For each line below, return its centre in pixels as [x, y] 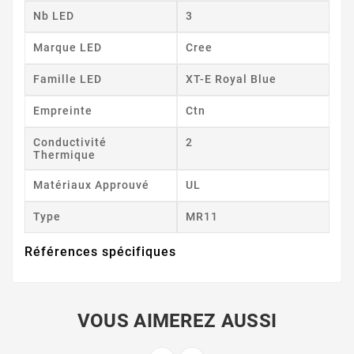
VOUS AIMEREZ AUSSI [177, 321]
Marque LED [68, 48]
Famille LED [68, 79]
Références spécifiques [100, 252]
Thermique [64, 155]
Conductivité [70, 143]
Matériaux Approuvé [91, 185]
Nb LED [54, 16]
